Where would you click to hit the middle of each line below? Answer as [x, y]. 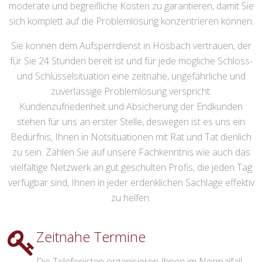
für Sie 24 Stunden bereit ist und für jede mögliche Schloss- [131, 61]
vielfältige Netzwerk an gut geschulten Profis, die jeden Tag [131, 168]
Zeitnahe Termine [91, 237]
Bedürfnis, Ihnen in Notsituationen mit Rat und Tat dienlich [131, 137]
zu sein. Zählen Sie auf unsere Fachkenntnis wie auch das [131, 152]
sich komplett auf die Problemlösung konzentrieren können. [131, 21]
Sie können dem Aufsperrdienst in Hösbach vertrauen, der [131, 46]
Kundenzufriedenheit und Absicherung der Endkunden [131, 107]
